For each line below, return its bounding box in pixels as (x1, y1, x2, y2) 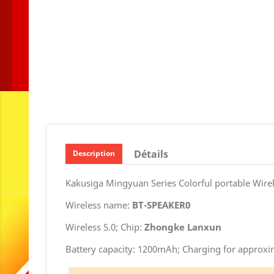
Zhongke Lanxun (144, 221, 221, 234)
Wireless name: (65, 199, 132, 212)
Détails (134, 147, 169, 161)
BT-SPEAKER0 (132, 199, 190, 212)
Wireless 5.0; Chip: (65, 221, 144, 234)
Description (73, 147, 115, 158)
